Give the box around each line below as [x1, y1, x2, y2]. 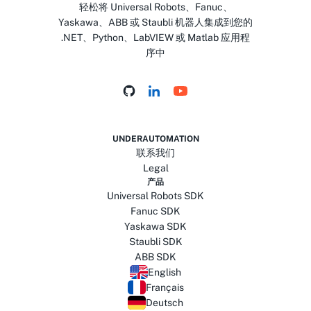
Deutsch [146, 297, 183, 309]
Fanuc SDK [131, 205, 180, 217]
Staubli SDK [128, 236, 183, 248]
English [148, 267, 181, 278]
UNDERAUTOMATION [112, 134, 199, 144]
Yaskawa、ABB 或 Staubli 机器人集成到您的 [58, 17, 253, 28]
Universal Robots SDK [107, 190, 204, 202]
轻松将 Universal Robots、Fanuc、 [78, 1, 233, 13]
